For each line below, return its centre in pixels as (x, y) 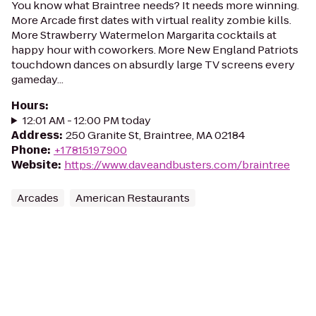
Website (35, 165)
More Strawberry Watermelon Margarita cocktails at (144, 35)
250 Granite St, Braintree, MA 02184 (156, 135)
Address (35, 135)
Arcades (38, 198)
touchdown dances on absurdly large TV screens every (153, 65)
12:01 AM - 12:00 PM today (86, 120)
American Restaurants (133, 198)
